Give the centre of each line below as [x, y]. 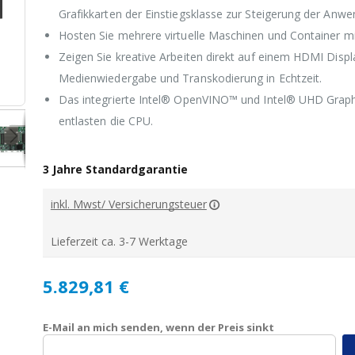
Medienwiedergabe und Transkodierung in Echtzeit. [190, 78]
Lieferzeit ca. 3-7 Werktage [119, 241]
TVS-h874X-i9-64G [170, 93]
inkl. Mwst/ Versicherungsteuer [128, 204]
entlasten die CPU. [106, 121]
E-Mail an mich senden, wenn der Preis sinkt [158, 327]
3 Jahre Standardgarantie [115, 169]
